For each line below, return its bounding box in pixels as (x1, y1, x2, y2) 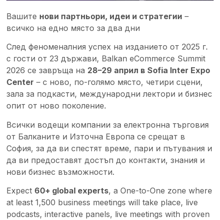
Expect (6, 186, 35, 196)
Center (6, 77, 34, 87)
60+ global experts (34, 186, 109, 196)
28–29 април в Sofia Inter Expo (87, 65, 211, 76)
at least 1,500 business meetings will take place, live (6, 197, 198, 208)
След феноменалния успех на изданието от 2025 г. (6, 42, 208, 52)
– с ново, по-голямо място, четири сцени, (34, 77, 203, 87)
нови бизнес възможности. (6, 166, 115, 177)
